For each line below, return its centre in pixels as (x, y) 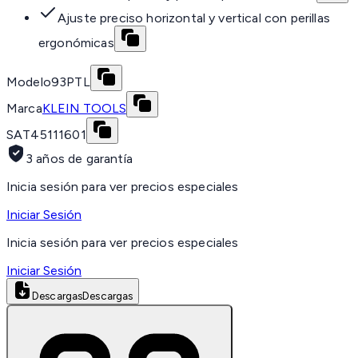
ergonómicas (76, 42)
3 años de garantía (79, 158)
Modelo (29, 82)
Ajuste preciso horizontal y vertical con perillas (194, 18)
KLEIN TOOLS (84, 108)
